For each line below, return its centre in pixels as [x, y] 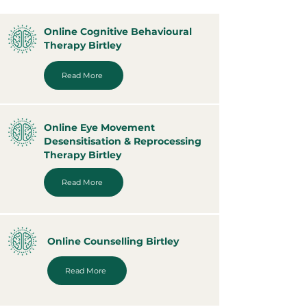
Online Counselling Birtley [113, 241]
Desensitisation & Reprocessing [123, 141]
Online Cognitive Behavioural [118, 32]
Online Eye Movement [99, 127]
